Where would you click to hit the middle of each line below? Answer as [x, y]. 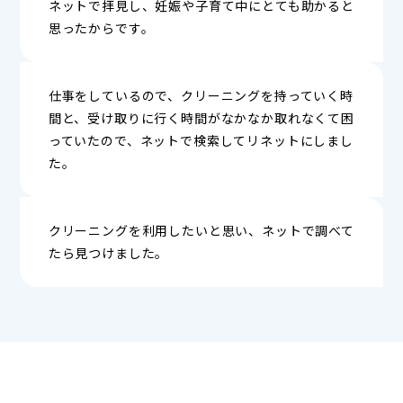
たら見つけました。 [108, 252]
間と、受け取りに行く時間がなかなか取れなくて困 [201, 117]
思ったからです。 [101, 27]
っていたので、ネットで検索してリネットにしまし [201, 140]
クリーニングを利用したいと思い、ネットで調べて [201, 230]
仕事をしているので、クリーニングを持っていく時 [201, 95]
